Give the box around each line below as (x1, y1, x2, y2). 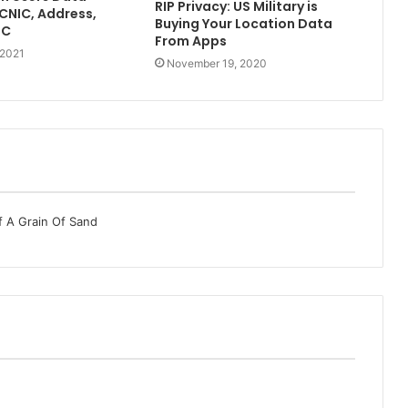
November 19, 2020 (166, 56, 267, 70)
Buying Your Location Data (154, 14, 332, 33)
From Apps (154, 31, 227, 50)
